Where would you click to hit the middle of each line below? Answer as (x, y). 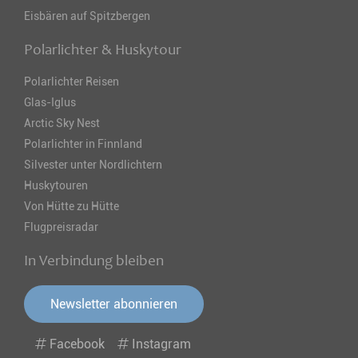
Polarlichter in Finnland (83, 144)
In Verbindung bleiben (94, 261)
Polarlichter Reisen (72, 82)
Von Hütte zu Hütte (72, 207)
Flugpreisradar (61, 227)
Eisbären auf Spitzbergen (87, 16)
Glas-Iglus (50, 103)
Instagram (160, 344)
